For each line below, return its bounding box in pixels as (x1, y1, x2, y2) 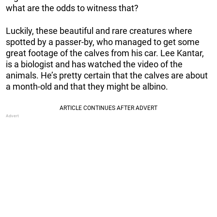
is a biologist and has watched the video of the (6, 59, 183, 69)
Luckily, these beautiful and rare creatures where (6, 25, 192, 36)
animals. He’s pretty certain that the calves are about (6, 70, 208, 80)
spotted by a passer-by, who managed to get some (6, 36, 200, 47)
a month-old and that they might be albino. (6, 81, 168, 92)
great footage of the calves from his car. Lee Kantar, (6, 47, 204, 58)
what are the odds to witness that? (6, 2, 139, 13)
